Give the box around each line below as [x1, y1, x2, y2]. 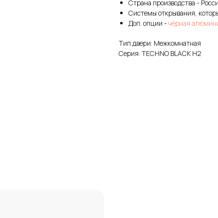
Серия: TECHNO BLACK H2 [119, 48, 201, 58]
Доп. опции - [128, 18, 168, 28]
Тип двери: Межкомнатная [119, 38, 201, 48]
